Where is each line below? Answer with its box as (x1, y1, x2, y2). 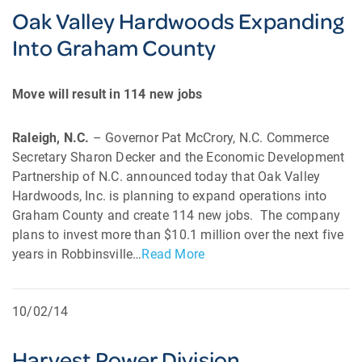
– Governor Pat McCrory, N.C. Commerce (89, 130, 330, 145)
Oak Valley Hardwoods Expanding (12, 5, 345, 36)
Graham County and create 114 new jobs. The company (12, 208, 341, 223)
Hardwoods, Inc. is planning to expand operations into (12, 188, 327, 204)
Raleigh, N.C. (12, 130, 90, 145)
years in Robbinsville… (12, 246, 142, 262)
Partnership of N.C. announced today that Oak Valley (12, 169, 321, 184)
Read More (141, 246, 205, 262)
